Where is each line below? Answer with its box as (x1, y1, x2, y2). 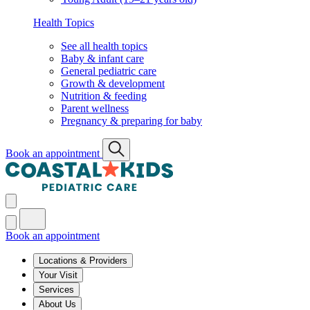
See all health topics (61, 40, 147, 53)
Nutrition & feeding (61, 90, 147, 102)
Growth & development (61, 77, 165, 90)
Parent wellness (61, 102, 129, 115)
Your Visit (39, 270, 77, 281)
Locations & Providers (39, 255, 127, 266)
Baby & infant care (61, 53, 144, 65)
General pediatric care (61, 65, 156, 77)
